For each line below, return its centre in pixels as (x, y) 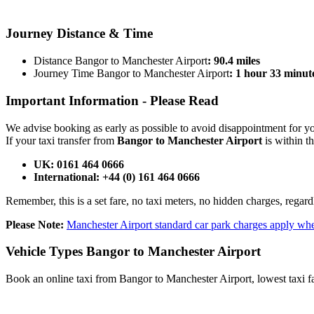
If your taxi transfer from (61, 140)
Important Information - (78, 100)
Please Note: (35, 224)
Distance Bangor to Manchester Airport (121, 61)
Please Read (184, 100)
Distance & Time (105, 34)
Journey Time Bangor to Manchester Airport (131, 74)
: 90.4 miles (234, 61)
